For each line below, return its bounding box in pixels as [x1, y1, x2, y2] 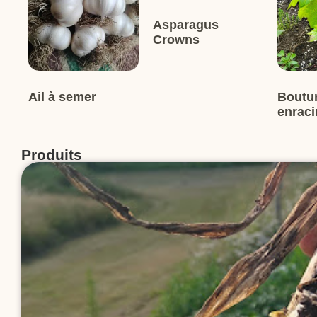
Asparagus [152, 18, 219, 32]
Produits [21, 146, 82, 163]
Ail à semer [28, 89, 96, 104]
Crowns [152, 33, 200, 47]
